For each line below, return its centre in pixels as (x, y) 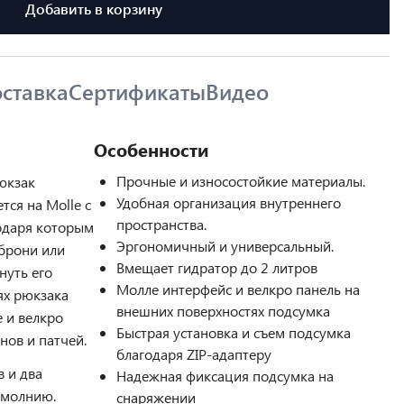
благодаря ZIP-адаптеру (194, 354)
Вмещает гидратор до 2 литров (217, 267)
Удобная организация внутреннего (229, 202)
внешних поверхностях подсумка (223, 311)
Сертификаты (137, 91)
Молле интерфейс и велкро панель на (238, 289)
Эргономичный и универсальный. (225, 246)
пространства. (161, 224)
